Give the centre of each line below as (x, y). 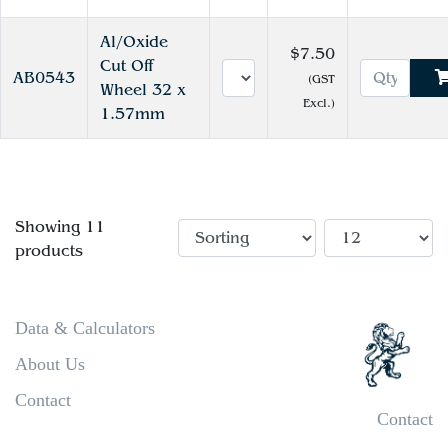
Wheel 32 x (143, 90)
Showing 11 (60, 227)
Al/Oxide (134, 42)
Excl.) (319, 103)
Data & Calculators (85, 328)
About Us (50, 364)
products (49, 251)
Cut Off (126, 66)
